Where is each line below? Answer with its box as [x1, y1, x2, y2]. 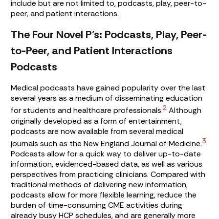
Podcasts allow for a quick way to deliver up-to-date [11, 149, 201, 159]
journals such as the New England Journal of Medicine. [11, 138, 202, 149]
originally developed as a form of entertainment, [11, 115, 182, 126]
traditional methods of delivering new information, [11, 179, 188, 190]
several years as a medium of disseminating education [11, 93, 203, 104]
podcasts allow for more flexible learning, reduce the [11, 190, 197, 200]
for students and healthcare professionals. [11, 105, 163, 116]
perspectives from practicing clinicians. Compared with [11, 169, 206, 180]
